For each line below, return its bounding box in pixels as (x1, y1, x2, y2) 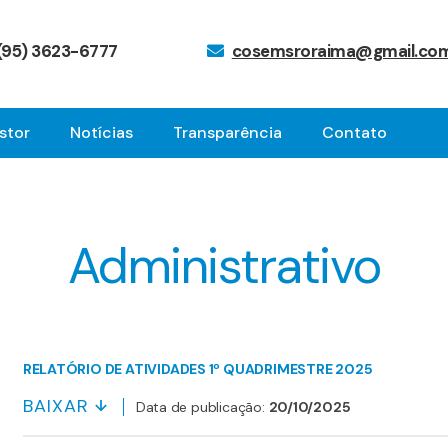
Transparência (173, 121, 282, 143)
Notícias (70, 121, 133, 143)
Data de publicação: (135, 398, 269, 416)
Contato (322, 121, 387, 143)
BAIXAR (22, 394, 89, 418)
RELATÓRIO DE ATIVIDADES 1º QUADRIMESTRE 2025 (22, 360, 373, 378)
